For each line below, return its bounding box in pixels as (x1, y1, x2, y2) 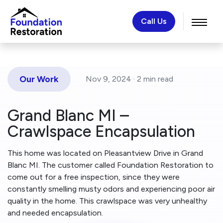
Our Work (19, 74, 59, 84)
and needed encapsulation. (7, 208, 103, 218)
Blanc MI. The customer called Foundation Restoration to (7, 160, 214, 170)
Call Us (141, 16, 167, 26)
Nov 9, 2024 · (86, 74, 137, 84)
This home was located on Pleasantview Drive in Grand (7, 148, 203, 158)
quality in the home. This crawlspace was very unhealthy (7, 196, 207, 206)
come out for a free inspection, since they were (7, 172, 180, 182)
